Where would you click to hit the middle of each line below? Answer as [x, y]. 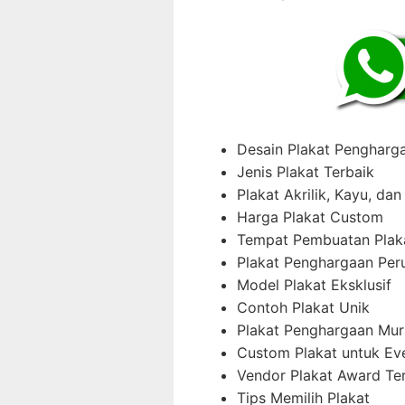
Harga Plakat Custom [310, 217]
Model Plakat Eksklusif [314, 285]
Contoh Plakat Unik [303, 308]
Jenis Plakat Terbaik [306, 172]
